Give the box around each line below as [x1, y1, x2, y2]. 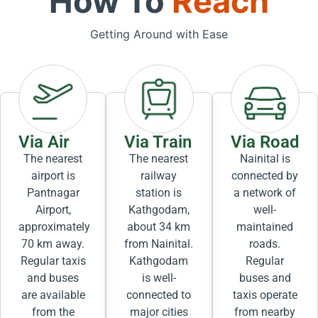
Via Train [124, 132, 192, 153]
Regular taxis [20, 254, 86, 268]
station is [136, 186, 182, 200]
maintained [236, 220, 294, 234]
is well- [141, 271, 176, 285]
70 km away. [21, 237, 85, 251]
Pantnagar [26, 186, 79, 200]
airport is [31, 169, 75, 183]
